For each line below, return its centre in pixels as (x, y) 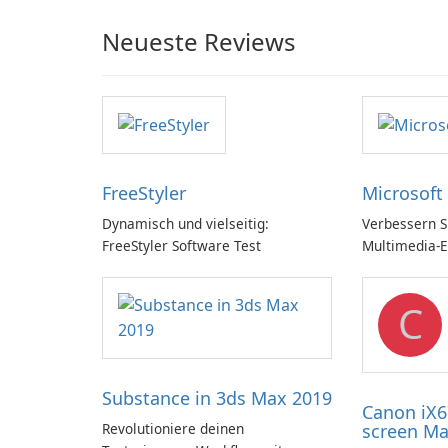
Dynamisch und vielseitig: (185, 224)
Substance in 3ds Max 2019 (217, 398)
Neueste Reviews (199, 41)
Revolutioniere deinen (173, 429)
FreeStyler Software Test (181, 246)
